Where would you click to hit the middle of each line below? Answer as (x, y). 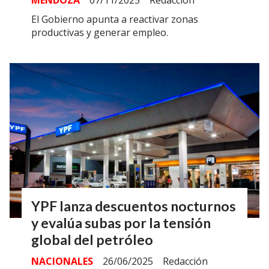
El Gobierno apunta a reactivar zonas (115, 20)
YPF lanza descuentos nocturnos (134, 206)
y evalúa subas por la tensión (121, 222)
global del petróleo (92, 239)
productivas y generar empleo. (100, 33)
